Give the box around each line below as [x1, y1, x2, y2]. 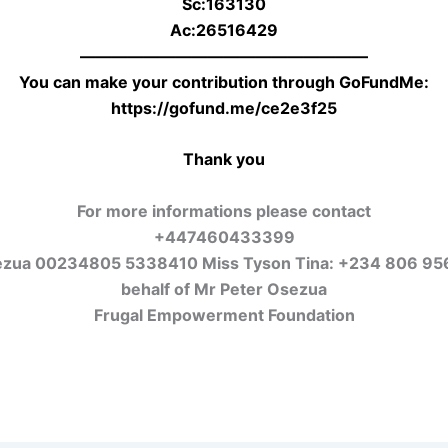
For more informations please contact [77, 200, 371, 221]
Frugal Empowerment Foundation [93, 304, 355, 325]
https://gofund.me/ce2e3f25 [111, 97, 337, 118]
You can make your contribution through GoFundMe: [19, 71, 429, 92]
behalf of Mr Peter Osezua [121, 278, 327, 299]
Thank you [183, 149, 265, 170]
